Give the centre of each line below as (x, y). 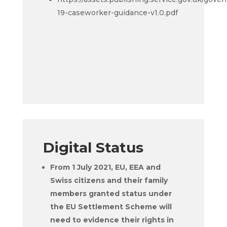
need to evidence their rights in (112, 220)
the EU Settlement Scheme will (111, 207)
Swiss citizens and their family (109, 180)
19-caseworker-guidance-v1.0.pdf (117, 13)
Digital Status (93, 147)
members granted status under (111, 194)
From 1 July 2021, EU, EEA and (105, 167)
